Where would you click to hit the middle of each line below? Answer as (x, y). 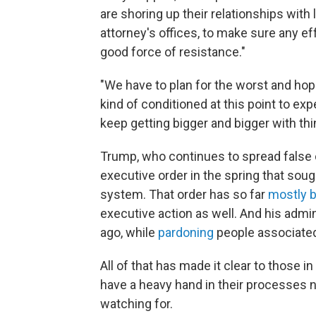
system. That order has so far (184, 194)
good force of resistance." (173, 51)
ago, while (129, 232)
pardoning (186, 232)
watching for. (136, 303)
